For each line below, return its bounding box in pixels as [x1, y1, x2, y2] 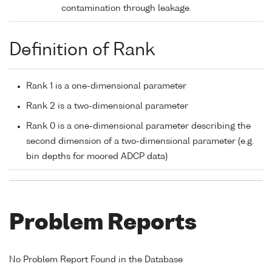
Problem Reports [9, 212, 197, 234]
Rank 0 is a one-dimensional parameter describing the [26, 121, 251, 131]
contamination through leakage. [61, 4, 191, 13]
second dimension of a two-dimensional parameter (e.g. [26, 137, 254, 146]
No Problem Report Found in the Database [9, 255, 183, 264]
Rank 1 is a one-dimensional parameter [26, 81, 186, 90]
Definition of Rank [9, 41, 155, 59]
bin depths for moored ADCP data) [26, 152, 168, 161]
